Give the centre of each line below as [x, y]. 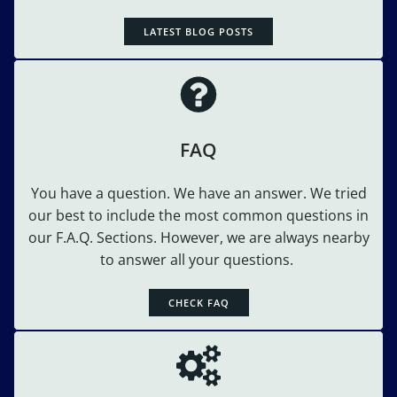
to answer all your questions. [198, 260]
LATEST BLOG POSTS [198, 32]
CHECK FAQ [198, 303]
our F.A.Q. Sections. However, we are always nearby [198, 238]
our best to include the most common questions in [198, 216]
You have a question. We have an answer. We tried [198, 194]
